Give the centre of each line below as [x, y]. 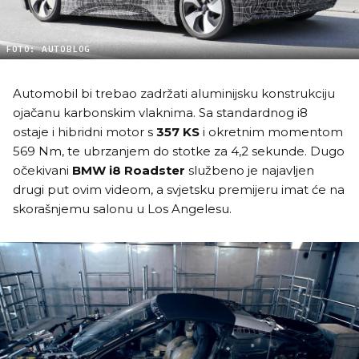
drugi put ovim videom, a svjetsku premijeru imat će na [179, 189]
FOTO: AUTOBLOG [48, 49]
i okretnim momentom [271, 131]
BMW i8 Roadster [129, 170]
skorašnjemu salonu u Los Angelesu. [124, 208]
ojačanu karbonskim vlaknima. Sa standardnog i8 [160, 112]
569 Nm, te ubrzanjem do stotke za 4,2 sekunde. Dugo [179, 151]
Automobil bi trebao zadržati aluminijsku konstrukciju [174, 93]
